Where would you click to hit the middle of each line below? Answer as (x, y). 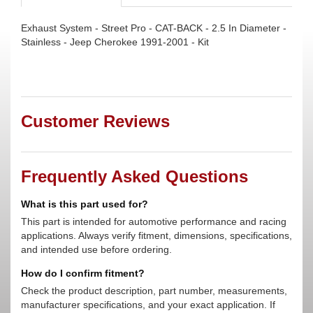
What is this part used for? (85, 204)
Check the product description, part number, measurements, (154, 291)
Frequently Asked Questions (134, 176)
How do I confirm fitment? (83, 273)
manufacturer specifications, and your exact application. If (148, 305)
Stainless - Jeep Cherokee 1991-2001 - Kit (115, 42)
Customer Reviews (95, 121)
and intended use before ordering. (96, 249)
